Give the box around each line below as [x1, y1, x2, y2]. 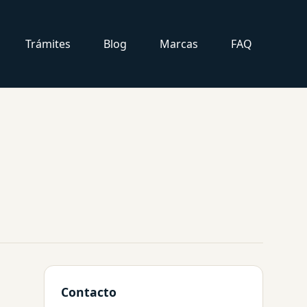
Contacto [61, 284, 116, 300]
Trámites [25, 36, 71, 51]
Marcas [160, 36, 198, 51]
